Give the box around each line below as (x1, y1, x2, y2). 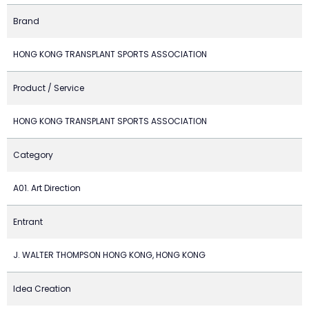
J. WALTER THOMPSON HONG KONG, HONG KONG (13, 249, 206, 261)
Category (13, 149, 53, 161)
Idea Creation (13, 283, 71, 295)
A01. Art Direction (13, 182, 81, 194)
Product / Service (13, 82, 84, 94)
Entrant (13, 216, 43, 228)
